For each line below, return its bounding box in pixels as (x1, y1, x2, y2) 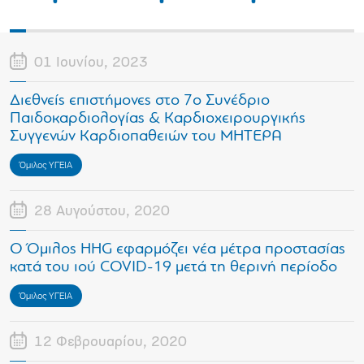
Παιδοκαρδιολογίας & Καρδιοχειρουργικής (10, 110, 305, 128)
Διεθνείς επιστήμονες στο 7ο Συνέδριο (10, 93, 270, 110)
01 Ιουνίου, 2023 (34, 55, 148, 71)
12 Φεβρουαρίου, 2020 (34, 335, 187, 351)
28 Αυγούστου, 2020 (34, 204, 170, 220)
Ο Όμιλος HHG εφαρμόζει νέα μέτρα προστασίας (10, 241, 345, 258)
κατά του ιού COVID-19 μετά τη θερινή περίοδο (10, 259, 337, 276)
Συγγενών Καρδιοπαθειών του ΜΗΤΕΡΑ (10, 128, 282, 145)
